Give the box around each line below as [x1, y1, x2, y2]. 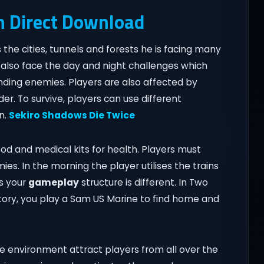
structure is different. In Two [78, 176, 208, 189]
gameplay [28, 176, 79, 189]
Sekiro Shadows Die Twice [8, 109, 135, 122]
